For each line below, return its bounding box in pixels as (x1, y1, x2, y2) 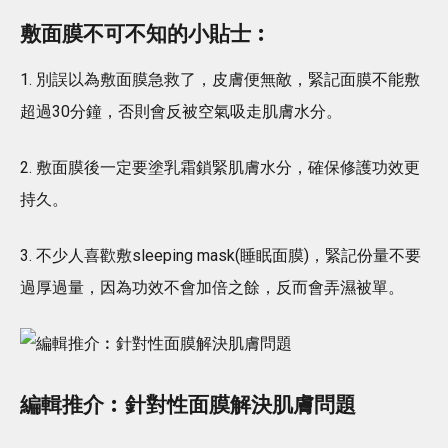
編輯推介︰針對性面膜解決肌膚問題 (20, 392, 356, 417)
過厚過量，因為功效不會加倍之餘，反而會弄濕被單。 (20, 277, 404, 297)
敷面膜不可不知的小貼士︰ (20, 21, 272, 46)
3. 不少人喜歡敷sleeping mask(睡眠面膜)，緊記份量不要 (20, 245, 421, 265)
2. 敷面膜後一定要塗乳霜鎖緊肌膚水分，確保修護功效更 (20, 157, 420, 177)
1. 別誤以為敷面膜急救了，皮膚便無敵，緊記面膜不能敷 (20, 69, 420, 89)
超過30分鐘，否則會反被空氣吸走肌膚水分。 (20, 101, 342, 121)
